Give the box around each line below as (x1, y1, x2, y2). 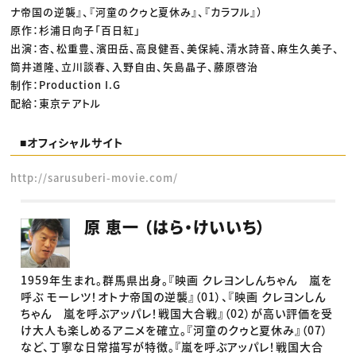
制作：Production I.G (10, 76, 122, 92)
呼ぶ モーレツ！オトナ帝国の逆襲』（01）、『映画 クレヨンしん (21, 288, 327, 305)
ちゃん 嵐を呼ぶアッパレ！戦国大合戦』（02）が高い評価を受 (21, 305, 334, 322)
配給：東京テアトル (10, 95, 102, 110)
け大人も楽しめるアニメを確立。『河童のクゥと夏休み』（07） (21, 322, 329, 339)
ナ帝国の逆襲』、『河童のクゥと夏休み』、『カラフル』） (10, 3, 264, 19)
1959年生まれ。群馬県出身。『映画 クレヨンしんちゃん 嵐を (21, 272, 333, 288)
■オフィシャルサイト (19, 133, 124, 150)
